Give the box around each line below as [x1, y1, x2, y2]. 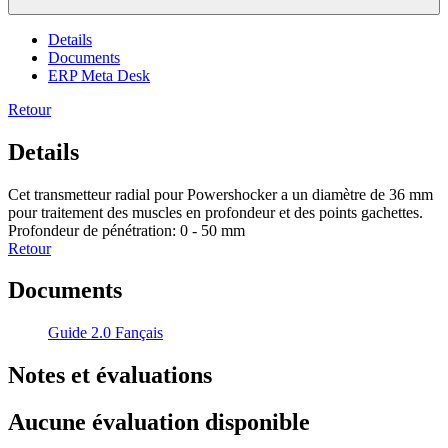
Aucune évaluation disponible [8, 409, 310, 436]
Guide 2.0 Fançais [48, 324, 163, 342]
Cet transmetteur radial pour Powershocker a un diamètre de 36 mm [8, 185, 433, 203]
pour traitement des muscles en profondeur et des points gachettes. [8, 203, 423, 221]
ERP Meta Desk [48, 66, 150, 84]
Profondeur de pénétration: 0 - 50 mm [8, 221, 245, 239]
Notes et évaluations [8, 362, 212, 389]
